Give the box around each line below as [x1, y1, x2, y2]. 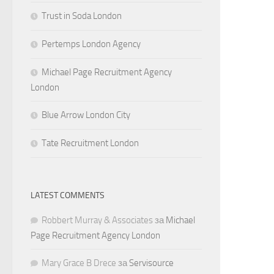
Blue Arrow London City [42, 109, 130, 120]
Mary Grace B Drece [42, 257, 116, 268]
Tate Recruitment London [42, 137, 139, 149]
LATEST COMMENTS [31, 190, 105, 201]
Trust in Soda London [42, 10, 122, 21]
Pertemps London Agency [42, 38, 141, 50]
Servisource [129, 257, 174, 268]
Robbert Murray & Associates [42, 214, 153, 226]
